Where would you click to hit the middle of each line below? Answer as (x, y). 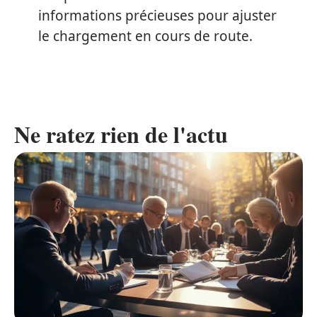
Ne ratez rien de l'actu (121, 134)
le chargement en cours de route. (145, 36)
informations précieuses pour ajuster (157, 15)
